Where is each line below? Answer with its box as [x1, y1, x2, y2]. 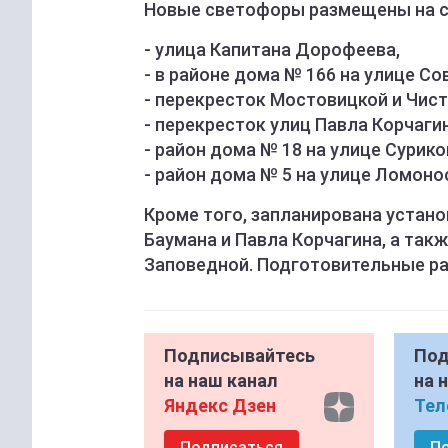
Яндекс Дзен [164, 395, 276, 417]
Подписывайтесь [164, 345, 315, 367]
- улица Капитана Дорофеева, [144, 39, 400, 61]
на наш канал [164, 370, 278, 392]
